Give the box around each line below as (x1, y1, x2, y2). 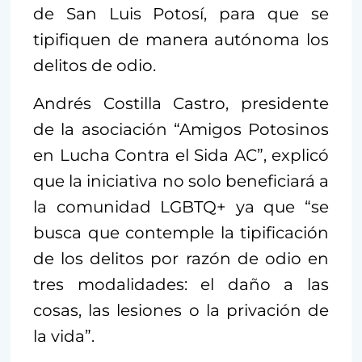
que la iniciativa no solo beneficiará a (33, 170, 329, 191)
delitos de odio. (33, 55, 156, 75)
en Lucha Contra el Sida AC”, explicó (33, 145, 329, 165)
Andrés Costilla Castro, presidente (33, 93, 329, 113)
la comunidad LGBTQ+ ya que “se (33, 196, 329, 217)
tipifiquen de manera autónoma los (33, 29, 329, 49)
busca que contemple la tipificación (33, 222, 329, 242)
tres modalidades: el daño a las (33, 274, 329, 294)
